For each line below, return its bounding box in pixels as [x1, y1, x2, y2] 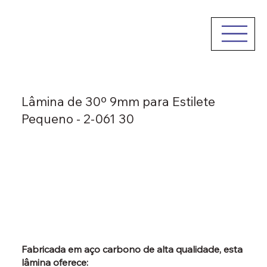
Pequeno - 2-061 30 [21, 110, 134, 126]
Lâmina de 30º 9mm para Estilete [21, 93, 215, 109]
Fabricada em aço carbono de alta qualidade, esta [21, 243, 243, 256]
